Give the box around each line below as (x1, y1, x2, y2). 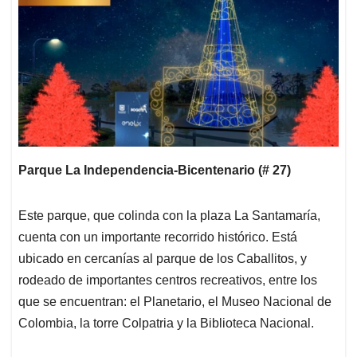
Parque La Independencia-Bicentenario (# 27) (18, 163, 291, 178)
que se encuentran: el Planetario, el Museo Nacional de (18, 295, 331, 309)
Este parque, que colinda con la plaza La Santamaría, (18, 209, 320, 223)
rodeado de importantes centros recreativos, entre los (18, 273, 317, 288)
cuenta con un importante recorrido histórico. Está (18, 230, 297, 245)
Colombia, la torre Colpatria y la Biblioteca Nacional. (18, 316, 314, 331)
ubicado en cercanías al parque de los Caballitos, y (18, 252, 307, 266)
